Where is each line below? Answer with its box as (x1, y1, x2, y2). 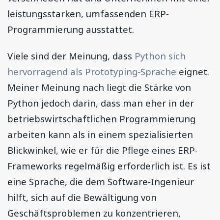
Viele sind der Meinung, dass (7, 50, 135, 62)
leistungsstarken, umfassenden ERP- (7, 7, 169, 20)
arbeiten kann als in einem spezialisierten (7, 128, 193, 141)
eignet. (176, 65, 209, 78)
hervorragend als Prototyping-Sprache (7, 65, 176, 78)
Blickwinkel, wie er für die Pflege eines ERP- (7, 144, 198, 157)
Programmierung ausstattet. (7, 23, 134, 35)
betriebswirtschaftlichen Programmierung (7, 112, 195, 125)
